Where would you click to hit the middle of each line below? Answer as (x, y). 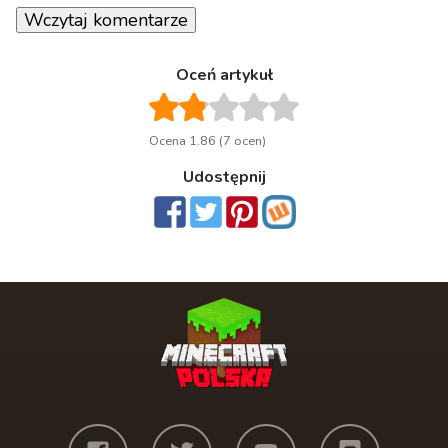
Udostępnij (224, 177)
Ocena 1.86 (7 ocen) (207, 141)
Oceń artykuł (224, 75)
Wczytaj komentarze (106, 20)
